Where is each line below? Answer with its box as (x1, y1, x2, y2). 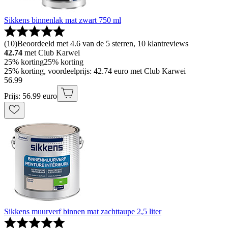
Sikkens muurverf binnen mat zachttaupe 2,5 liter (4, 207, 161, 216)
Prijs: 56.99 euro (4, 92, 57, 101)
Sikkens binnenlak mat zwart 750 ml (4, 16, 121, 25)
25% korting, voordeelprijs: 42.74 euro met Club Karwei (4, 67, 186, 76)
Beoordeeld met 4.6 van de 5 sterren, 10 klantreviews (17, 39, 188, 48)
